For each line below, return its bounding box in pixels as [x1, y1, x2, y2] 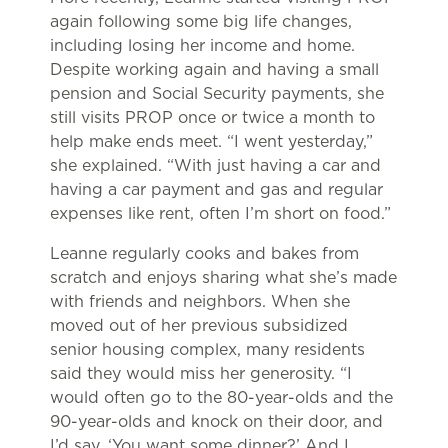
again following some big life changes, [50, 12, 352, 32]
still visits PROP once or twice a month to [50, 108, 375, 128]
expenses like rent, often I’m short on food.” [50, 204, 396, 224]
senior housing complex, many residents [50, 340, 365, 360]
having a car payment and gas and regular [50, 180, 383, 200]
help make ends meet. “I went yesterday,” [50, 132, 373, 152]
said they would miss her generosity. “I [50, 364, 352, 384]
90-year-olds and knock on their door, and [50, 412, 383, 432]
